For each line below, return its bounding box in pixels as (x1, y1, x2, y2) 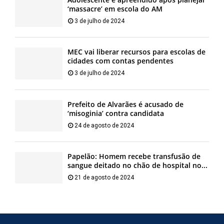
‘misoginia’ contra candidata (67, 108, 164, 118)
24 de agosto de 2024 (74, 121, 134, 129)
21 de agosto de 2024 (74, 174, 134, 181)
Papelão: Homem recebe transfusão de (67, 151, 200, 161)
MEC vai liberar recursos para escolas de (67, 47, 205, 57)
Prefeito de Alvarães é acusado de (67, 99, 183, 109)
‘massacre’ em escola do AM (67, 4, 162, 14)
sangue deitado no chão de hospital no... (67, 160, 207, 170)
